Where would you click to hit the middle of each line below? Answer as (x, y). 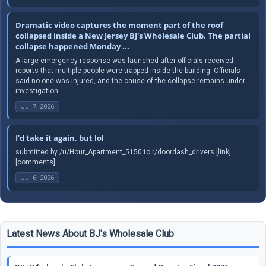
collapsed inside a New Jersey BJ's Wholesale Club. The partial (133, 35)
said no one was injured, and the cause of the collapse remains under (130, 80)
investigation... (39, 91)
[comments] (35, 162)
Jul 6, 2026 (37, 178)
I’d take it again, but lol (60, 137)
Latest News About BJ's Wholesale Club (90, 233)
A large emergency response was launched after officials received (124, 60)
